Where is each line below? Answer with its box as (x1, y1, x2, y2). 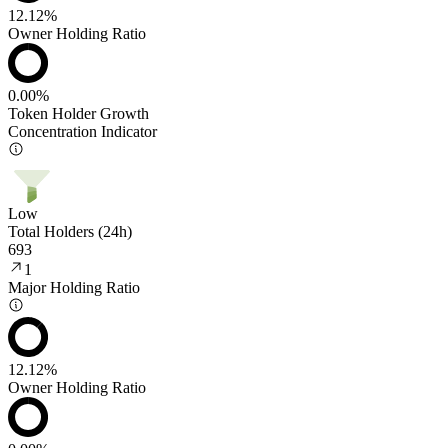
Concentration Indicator (8, 122, 157, 140)
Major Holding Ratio (8, 278, 140, 296)
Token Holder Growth (8, 104, 149, 122)
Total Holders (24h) (8, 222, 132, 240)
